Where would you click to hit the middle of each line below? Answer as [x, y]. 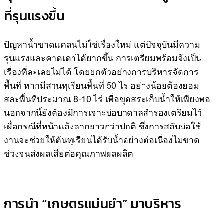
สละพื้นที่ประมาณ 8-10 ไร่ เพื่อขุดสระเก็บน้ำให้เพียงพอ [107, 99]
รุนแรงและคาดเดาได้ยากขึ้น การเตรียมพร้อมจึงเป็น [103, 58]
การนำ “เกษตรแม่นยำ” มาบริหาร [92, 203]
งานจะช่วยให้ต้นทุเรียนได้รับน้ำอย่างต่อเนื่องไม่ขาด [102, 139]
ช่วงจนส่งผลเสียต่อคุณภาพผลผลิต [69, 153]
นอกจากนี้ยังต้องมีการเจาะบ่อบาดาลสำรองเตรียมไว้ [103, 112]
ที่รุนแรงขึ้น [34, 16]
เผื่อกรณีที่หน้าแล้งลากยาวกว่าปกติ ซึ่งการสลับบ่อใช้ [102, 126]
